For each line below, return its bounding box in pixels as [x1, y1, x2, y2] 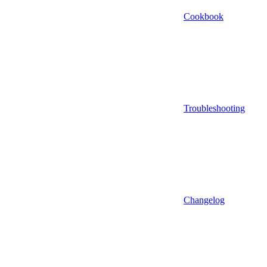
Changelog [184, 194, 225, 205]
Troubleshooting [184, 103, 245, 113]
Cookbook [184, 11, 223, 21]
